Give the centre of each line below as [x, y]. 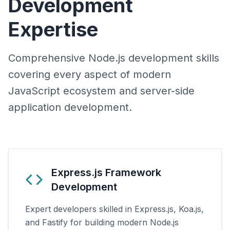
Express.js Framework [106, 172]
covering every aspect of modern [90, 74]
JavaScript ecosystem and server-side [101, 91]
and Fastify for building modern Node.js [102, 222]
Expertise [53, 29]
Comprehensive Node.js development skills [114, 58]
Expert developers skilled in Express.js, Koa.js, [114, 209]
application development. [70, 107]
